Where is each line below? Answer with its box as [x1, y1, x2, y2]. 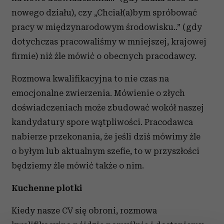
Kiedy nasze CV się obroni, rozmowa [11, 205, 157, 215]
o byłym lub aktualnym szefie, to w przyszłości [11, 146, 199, 156]
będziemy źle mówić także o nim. [11, 160, 144, 170]
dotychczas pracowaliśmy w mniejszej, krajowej [11, 36, 206, 46]
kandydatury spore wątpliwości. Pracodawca [11, 117, 193, 127]
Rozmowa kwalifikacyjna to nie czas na [11, 73, 169, 83]
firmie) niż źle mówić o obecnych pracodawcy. [11, 51, 196, 61]
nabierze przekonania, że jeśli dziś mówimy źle [11, 131, 200, 141]
